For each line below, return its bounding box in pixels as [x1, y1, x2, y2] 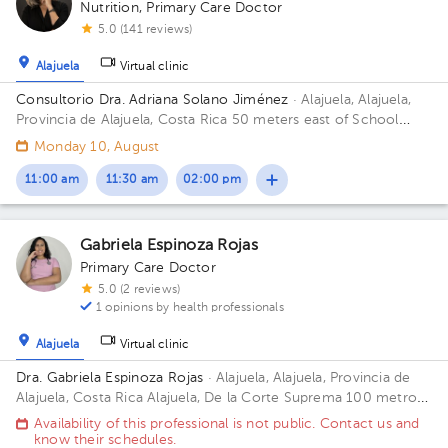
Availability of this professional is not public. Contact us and [34, 417, 420, 431]
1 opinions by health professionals [96, 302, 284, 314]
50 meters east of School [231, 113, 399, 127]
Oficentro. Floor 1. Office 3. [16, 431, 196, 445]
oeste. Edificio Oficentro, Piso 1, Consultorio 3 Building [16, 411, 375, 425]
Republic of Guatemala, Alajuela [16, 133, 223, 147]
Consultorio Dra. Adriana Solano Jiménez [16, 93, 289, 107]
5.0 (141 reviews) [98, 24, 193, 36]
